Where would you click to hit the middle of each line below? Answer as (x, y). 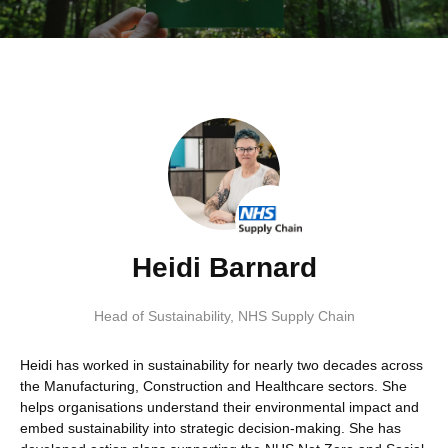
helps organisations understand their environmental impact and (219, 407)
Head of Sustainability (161, 316)
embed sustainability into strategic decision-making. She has (210, 428)
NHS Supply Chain (296, 316)
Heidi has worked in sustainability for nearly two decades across (221, 365)
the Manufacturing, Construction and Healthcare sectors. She (213, 386)
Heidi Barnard (224, 268)
